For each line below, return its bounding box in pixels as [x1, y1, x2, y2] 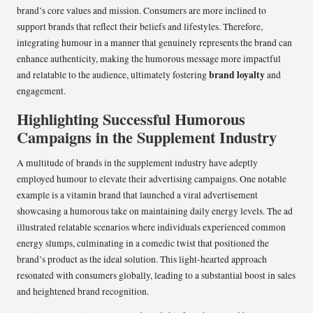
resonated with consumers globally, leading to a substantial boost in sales [17, 268, 296, 282]
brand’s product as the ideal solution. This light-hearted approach [17, 252, 267, 265]
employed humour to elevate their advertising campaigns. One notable [17, 172, 286, 185]
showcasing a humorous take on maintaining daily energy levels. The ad [17, 204, 293, 217]
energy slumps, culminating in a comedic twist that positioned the [17, 236, 269, 249]
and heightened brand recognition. [17, 284, 149, 298]
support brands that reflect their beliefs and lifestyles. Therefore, [17, 20, 263, 33]
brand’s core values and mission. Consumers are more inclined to [17, 3, 266, 17]
